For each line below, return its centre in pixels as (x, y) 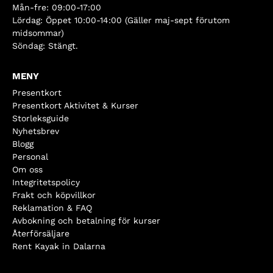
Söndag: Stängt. (45, 45)
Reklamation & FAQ (52, 207)
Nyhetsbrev (36, 131)
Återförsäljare (41, 233)
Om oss (27, 169)
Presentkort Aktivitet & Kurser (75, 105)
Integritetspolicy (46, 182)
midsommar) (38, 33)
